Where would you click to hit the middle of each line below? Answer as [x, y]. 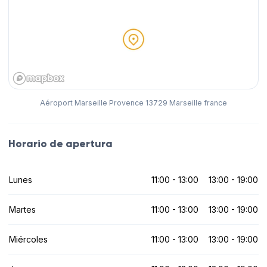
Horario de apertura [60, 144]
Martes [22, 209]
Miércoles [28, 239]
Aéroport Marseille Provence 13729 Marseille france [133, 103]
